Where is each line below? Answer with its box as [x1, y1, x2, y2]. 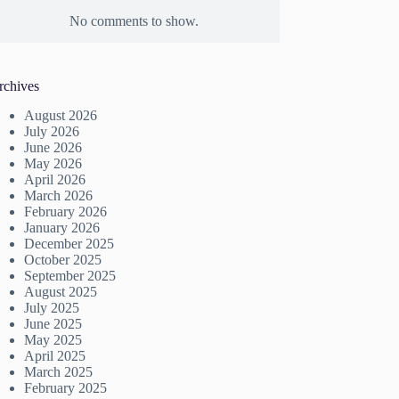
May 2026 [24, 156, 83, 172]
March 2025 [24, 364, 94, 380]
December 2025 [24, 236, 115, 252]
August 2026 [24, 108, 98, 124]
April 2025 [24, 348, 86, 364]
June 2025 [24, 316, 83, 332]
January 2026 [24, 220, 101, 236]
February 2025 [24, 380, 108, 396]
